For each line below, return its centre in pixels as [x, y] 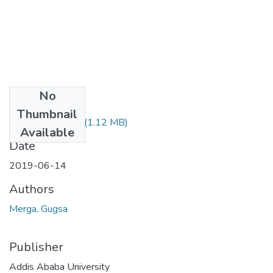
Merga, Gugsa [38, 209]
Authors [32, 189]
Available [47, 132]
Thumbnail [47, 114]
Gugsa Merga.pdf [45, 122]
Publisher [36, 247]
